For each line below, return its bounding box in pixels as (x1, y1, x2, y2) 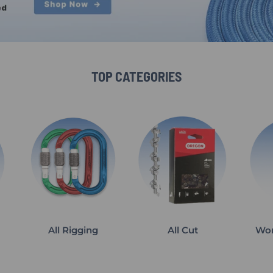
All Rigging (48, 224, 98, 236)
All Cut (168, 224, 198, 236)
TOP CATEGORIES (91, 68, 182, 84)
